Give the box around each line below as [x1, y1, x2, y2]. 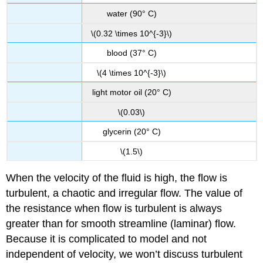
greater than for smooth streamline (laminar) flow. [6, 218, 237, 230]
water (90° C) [106, 9, 157, 19]
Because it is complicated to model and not [6, 233, 207, 245]
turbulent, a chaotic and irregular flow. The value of [6, 187, 243, 200]
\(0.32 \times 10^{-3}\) [91, 28, 172, 38]
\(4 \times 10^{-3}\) [97, 68, 166, 77]
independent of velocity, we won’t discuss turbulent [6, 248, 243, 261]
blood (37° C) [106, 48, 157, 58]
